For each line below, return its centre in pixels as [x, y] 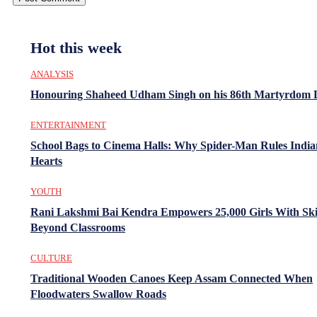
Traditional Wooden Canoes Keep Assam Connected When [172, 278]
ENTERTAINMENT [68, 125]
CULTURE [51, 258]
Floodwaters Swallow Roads [98, 294]
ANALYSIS [52, 74]
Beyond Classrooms [78, 227]
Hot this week [76, 47]
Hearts [46, 161]
